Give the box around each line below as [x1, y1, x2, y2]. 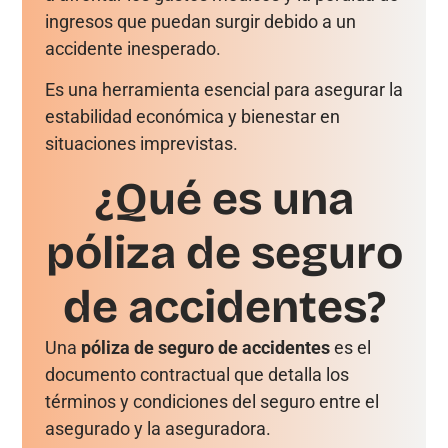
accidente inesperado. [44, 38, 225, 60]
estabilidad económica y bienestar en [44, 106, 340, 128]
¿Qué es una [94, 171, 354, 226]
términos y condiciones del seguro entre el [44, 390, 379, 412]
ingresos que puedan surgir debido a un [44, 11, 356, 33]
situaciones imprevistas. [44, 133, 238, 155]
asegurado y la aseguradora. [44, 417, 275, 439]
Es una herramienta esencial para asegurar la [44, 79, 403, 101]
